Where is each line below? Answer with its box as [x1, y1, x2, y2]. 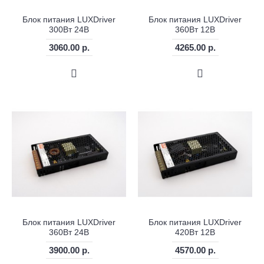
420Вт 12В [175, 227, 215, 237]
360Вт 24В [49, 227, 89, 237]
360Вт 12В [175, 25, 215, 35]
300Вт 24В [49, 25, 89, 35]
